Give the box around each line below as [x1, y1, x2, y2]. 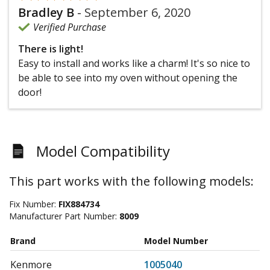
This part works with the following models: [9, 173, 254, 190]
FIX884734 [58, 198, 99, 210]
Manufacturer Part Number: [9, 210, 119, 222]
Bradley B [18, 4, 74, 21]
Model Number [144, 235, 208, 247]
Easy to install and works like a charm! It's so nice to [18, 57, 250, 71]
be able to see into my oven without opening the [18, 71, 237, 85]
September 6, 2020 [84, 4, 190, 21]
